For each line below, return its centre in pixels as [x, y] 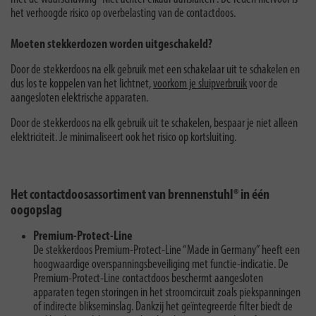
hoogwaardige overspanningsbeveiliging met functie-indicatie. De [161, 265]
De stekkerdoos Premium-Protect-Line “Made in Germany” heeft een [166, 250]
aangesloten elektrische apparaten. [79, 98]
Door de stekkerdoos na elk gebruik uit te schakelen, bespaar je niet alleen [154, 123]
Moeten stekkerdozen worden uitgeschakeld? [111, 44]
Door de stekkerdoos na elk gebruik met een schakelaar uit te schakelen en [155, 70]
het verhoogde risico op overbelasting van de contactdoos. [123, 13]
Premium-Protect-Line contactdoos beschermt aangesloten [148, 279]
